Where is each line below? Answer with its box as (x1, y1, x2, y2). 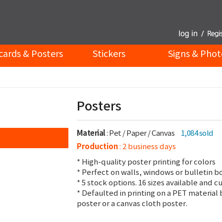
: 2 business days (117, 142, 176, 151)
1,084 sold (180, 128, 214, 138)
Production (76, 142, 118, 151)
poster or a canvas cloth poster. (76, 199, 187, 208)
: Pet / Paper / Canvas (105, 128, 176, 138)
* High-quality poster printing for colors (76, 157, 216, 166)
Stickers (93, 48, 126, 59)
